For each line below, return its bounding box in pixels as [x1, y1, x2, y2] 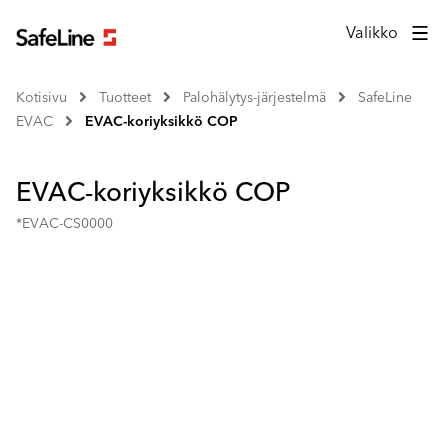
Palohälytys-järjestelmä [183, 89, 326, 107]
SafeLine [358, 89, 412, 107]
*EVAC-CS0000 [16, 215, 113, 233]
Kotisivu [16, 89, 67, 107]
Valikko [346, 23, 399, 42]
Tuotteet [99, 89, 151, 107]
